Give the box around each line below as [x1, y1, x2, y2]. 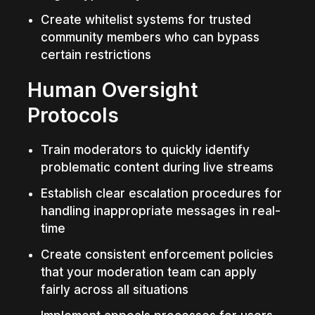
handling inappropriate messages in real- [40, 203, 281, 218]
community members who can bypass [40, 30, 259, 44]
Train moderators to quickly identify [40, 142, 250, 157]
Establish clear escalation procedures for [40, 186, 282, 200]
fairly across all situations [40, 282, 188, 297]
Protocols [27, 103, 120, 127]
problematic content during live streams [40, 160, 274, 174]
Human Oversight [27, 77, 198, 102]
